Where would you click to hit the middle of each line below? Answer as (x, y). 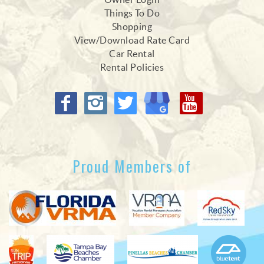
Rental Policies (132, 67)
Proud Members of (132, 166)
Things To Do (132, 13)
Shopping (132, 27)
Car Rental (132, 54)
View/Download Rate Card (132, 40)
